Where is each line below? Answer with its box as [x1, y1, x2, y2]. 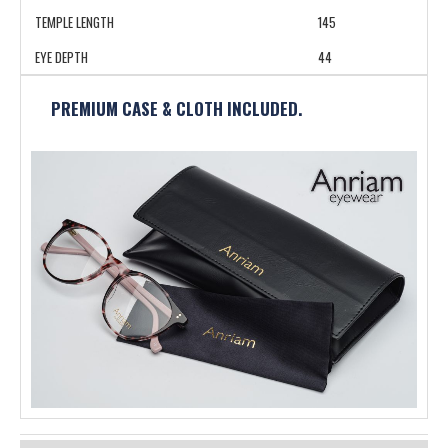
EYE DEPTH [35, 46, 88, 67]
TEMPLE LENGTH [35, 11, 114, 32]
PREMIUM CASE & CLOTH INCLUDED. [51, 95, 302, 121]
